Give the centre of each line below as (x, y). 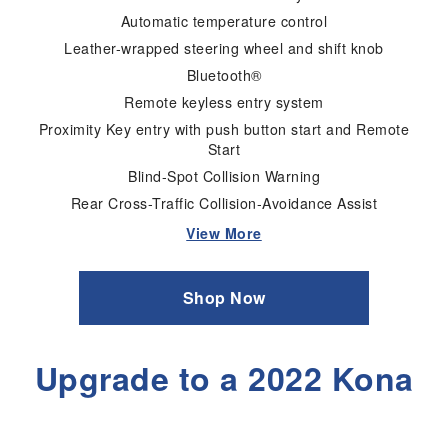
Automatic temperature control (224, 20)
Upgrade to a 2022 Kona (224, 378)
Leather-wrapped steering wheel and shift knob (224, 47)
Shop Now (224, 298)
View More (224, 233)
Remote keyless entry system (224, 102)
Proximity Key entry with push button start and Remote (224, 129)
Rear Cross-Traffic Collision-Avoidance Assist (224, 203)
